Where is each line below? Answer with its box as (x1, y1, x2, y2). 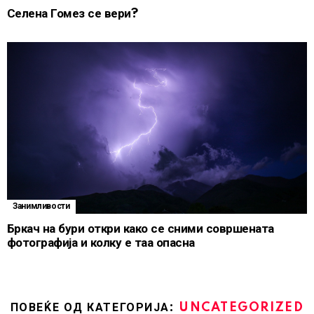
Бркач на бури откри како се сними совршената (7, 221, 274, 235)
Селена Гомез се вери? (7, 6, 138, 20)
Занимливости (13, 201, 70, 211)
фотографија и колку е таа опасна (7, 235, 195, 250)
